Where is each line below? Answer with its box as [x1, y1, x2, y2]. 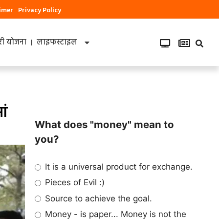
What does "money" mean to [34, 118, 174, 131]
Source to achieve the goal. [43, 193, 153, 203]
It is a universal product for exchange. [43, 162, 193, 172]
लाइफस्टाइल [37, 36, 78, 49]
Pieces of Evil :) [43, 177, 105, 188]
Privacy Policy [18, 5, 62, 16]
